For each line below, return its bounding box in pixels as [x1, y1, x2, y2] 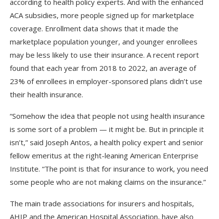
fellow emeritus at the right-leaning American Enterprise [10, 150, 198, 160]
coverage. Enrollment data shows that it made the [10, 23, 178, 33]
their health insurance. [10, 89, 83, 99]
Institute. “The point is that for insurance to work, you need [10, 163, 208, 174]
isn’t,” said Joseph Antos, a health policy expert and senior [10, 137, 203, 147]
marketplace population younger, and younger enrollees [10, 36, 197, 46]
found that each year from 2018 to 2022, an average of [10, 63, 196, 73]
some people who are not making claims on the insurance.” [10, 176, 206, 187]
